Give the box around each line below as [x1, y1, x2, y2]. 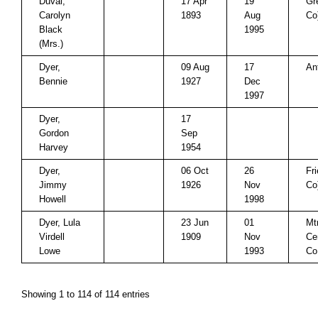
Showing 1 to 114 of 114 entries [21, 289, 150, 300]
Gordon [39, 128, 69, 138]
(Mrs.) [39, 38, 63, 49]
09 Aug [181, 62, 209, 72]
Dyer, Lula [39, 217, 80, 228]
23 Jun [181, 217, 209, 228]
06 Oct [181, 165, 209, 176]
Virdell [39, 231, 65, 242]
